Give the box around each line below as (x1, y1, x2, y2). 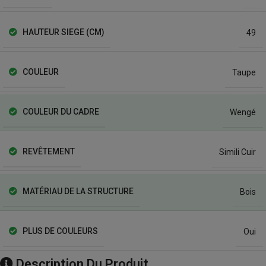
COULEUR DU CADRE (21, 107, 99, 117)
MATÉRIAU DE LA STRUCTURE (21, 186, 134, 197)
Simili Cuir (219, 147, 256, 157)
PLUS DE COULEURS (21, 226, 98, 236)
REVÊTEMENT (21, 147, 75, 157)
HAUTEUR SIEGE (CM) (21, 27, 104, 37)
